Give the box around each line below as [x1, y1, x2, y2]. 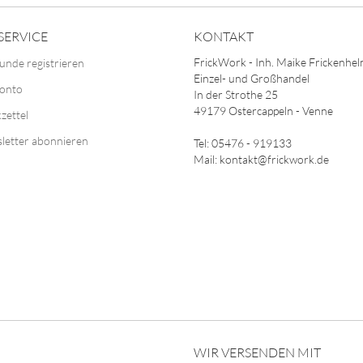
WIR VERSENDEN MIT [194, 344, 321, 361]
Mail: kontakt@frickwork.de [194, 152, 329, 166]
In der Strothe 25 [194, 88, 278, 101]
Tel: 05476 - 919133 [194, 136, 292, 150]
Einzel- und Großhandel [194, 71, 310, 85]
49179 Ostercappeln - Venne [194, 104, 333, 117]
